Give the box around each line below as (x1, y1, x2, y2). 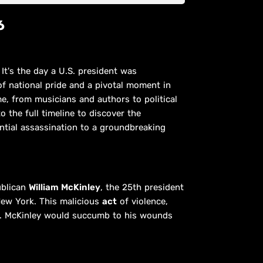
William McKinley (29, 181, 100, 193)
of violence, (117, 195, 168, 207)
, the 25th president (100, 181, 184, 193)
